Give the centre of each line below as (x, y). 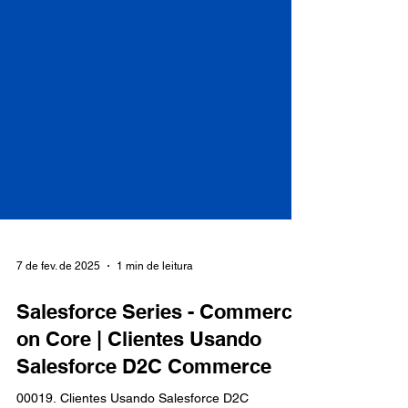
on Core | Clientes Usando (139, 372)
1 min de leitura (155, 299)
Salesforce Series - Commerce (160, 344)
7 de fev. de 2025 (58, 299)
